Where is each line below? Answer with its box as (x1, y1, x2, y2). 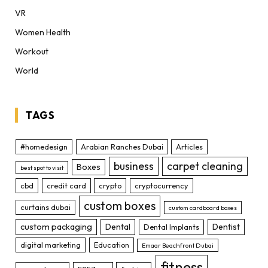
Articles (176, 141, 203, 151)
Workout (15, 45, 48, 57)
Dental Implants (143, 221, 199, 232)
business (113, 159, 154, 173)
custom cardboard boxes (169, 203, 237, 212)
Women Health (15, 26, 71, 38)
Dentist (212, 221, 240, 232)
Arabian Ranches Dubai (80, 141, 163, 151)
